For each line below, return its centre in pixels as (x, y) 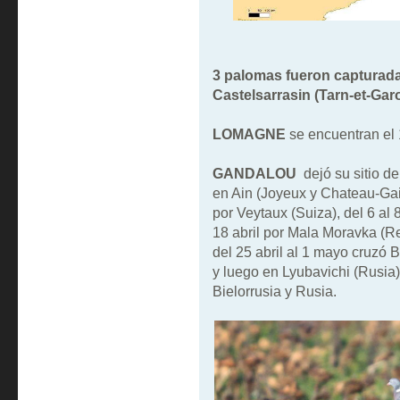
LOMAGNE (250, 134)
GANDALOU (254, 174)
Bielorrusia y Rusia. (274, 292)
